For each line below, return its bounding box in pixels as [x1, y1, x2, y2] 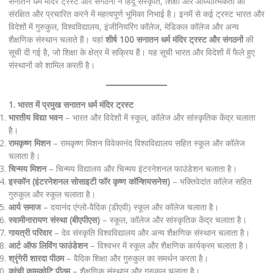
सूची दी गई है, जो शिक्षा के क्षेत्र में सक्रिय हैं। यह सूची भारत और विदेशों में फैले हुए [8, 46, 255, 58]
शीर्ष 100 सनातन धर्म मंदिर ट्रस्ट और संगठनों [105, 33, 243, 45]
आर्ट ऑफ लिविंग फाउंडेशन [8, 239, 88, 251]
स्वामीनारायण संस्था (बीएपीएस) [8, 213, 100, 225]
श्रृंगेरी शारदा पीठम [8, 252, 64, 264]
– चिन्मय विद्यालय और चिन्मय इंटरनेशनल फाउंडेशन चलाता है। [46, 162, 237, 174]
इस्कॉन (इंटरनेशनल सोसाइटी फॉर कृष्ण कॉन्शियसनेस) [8, 175, 170, 187]
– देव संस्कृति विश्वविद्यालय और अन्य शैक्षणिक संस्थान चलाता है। [51, 226, 250, 238]
